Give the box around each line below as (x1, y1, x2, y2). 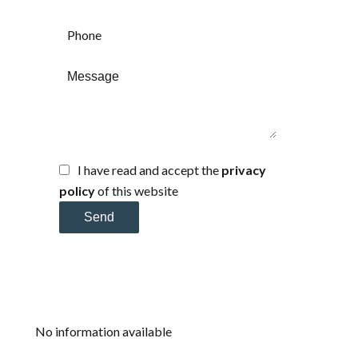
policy (59, 183, 95, 199)
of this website (95, 183, 178, 199)
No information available (35, 324, 172, 340)
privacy (221, 162, 266, 178)
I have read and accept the (78, 162, 221, 178)
